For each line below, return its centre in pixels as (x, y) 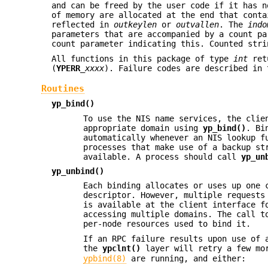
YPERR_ (71, 68)
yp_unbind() (78, 171)
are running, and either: (186, 258)
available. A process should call (162, 156)
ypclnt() (122, 248)
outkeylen (135, 25)
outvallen (198, 25)
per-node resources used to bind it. (167, 224)
